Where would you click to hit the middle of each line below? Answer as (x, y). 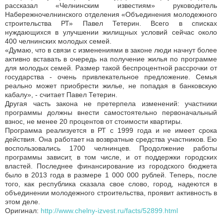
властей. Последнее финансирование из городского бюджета (111, 166)
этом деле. (23, 201)
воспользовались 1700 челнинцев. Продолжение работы (111, 148)
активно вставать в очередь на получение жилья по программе (111, 59)
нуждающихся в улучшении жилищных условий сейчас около (111, 32)
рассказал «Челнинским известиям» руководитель (111, 5)
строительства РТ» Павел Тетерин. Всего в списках (111, 23)
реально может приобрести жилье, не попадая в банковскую (111, 85)
